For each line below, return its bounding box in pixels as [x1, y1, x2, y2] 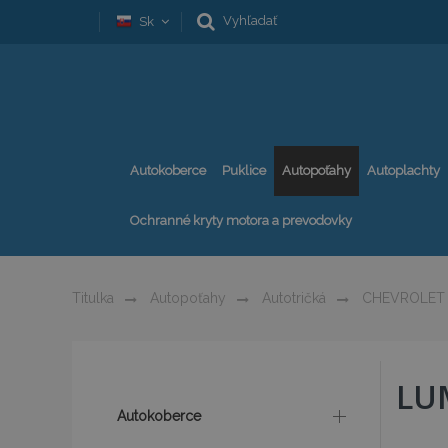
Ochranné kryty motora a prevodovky [130, 213, 352, 228]
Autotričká [258, 290, 326, 306]
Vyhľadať [223, 13, 277, 28]
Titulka [72, 290, 114, 306]
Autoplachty [367, 163, 440, 178]
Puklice [222, 163, 266, 178]
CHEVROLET [358, 290, 445, 306]
